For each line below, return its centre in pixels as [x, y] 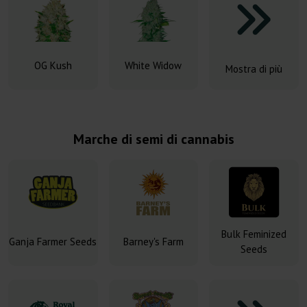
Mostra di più [254, 69]
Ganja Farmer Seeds [53, 242]
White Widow [153, 65]
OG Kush [53, 65]
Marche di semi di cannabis [153, 139]
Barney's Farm [153, 242]
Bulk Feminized [254, 234]
